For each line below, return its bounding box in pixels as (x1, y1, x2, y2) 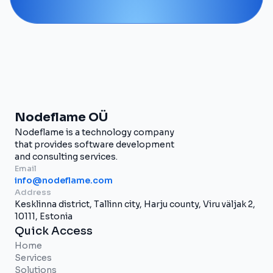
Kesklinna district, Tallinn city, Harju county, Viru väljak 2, (15, 198, 255, 210)
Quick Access (15, 224, 93, 238)
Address (15, 186, 51, 197)
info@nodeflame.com (15, 174, 113, 186)
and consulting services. (15, 151, 118, 162)
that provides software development (15, 138, 174, 150)
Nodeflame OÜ (15, 109, 108, 125)
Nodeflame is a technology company (15, 126, 174, 138)
